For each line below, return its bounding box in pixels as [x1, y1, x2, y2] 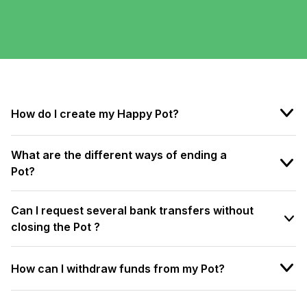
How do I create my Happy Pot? [11, 106, 179, 121]
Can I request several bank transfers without [11, 204, 254, 218]
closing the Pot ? [11, 220, 100, 234]
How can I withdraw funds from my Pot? [11, 261, 225, 275]
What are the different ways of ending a [11, 148, 227, 162]
